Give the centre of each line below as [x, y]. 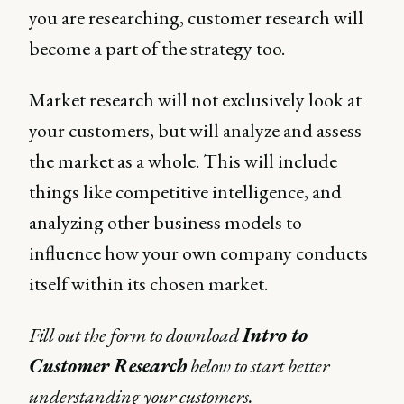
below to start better [258, 366]
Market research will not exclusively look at [195, 100]
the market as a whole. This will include [183, 161]
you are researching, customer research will [196, 18]
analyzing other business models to [165, 222]
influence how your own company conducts [198, 253]
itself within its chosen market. [148, 284]
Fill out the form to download [136, 335]
